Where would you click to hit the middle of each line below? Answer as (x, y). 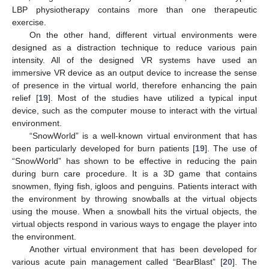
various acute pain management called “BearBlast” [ (118, 261)
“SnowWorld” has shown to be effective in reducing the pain (134, 161)
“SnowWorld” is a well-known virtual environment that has (143, 135)
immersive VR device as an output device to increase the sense (134, 72)
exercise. (29, 22)
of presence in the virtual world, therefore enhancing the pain (134, 85)
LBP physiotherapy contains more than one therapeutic (134, 9)
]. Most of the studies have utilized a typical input (153, 98)
